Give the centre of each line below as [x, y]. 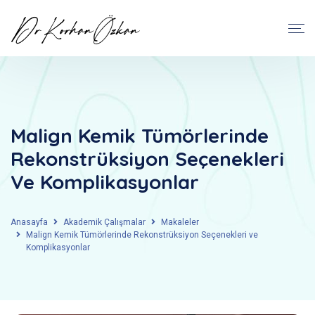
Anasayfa [29, 222]
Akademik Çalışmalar [104, 222]
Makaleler [180, 222]
